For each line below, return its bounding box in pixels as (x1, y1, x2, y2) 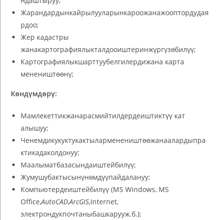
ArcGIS (69, 196, 89, 206)
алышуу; (21, 123, 49, 133)
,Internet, (89, 196, 119, 206)
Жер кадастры (21, 32, 69, 42)
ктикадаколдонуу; (21, 147, 80, 157)
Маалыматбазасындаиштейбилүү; (21, 160, 137, 169)
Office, (21, 196, 42, 206)
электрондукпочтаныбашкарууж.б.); (21, 209, 142, 219)
